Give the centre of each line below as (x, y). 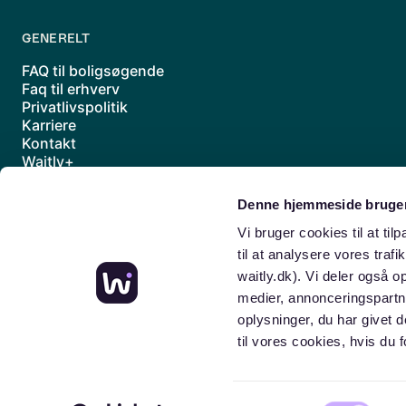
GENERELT (56, 38)
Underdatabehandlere (97, 179)
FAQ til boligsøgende (93, 71)
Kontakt (49, 143)
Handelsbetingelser (89, 198)
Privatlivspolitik (75, 107)
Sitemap (50, 216)
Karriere (49, 125)
